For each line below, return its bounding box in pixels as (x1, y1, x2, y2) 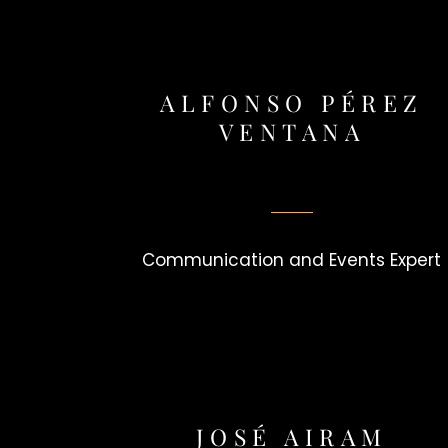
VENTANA (218, 116, 366, 148)
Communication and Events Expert (142, 247, 442, 272)
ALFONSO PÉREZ (160, 87, 424, 119)
